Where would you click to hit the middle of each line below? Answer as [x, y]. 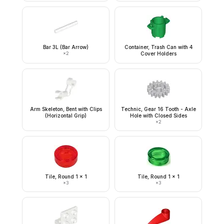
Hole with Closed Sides [158, 115]
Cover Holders [158, 53]
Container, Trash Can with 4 [158, 47]
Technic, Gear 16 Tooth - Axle [158, 109]
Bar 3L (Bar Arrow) [66, 47]
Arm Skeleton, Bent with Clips [66, 109]
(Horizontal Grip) [66, 115]
